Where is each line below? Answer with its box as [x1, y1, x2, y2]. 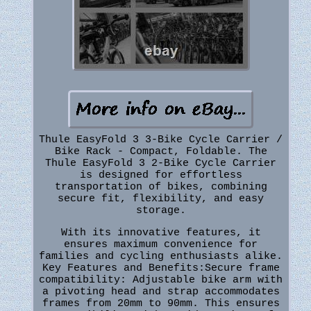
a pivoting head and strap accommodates [42, 286, 280, 299]
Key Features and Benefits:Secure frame [42, 262, 280, 275]
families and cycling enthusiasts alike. [39, 251, 283, 263]
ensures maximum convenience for [64, 239, 258, 251]
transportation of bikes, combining [54, 181, 267, 194]
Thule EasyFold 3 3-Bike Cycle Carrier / [39, 134, 283, 146]
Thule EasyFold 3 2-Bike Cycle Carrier [45, 158, 277, 170]
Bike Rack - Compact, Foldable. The [54, 146, 267, 158]
